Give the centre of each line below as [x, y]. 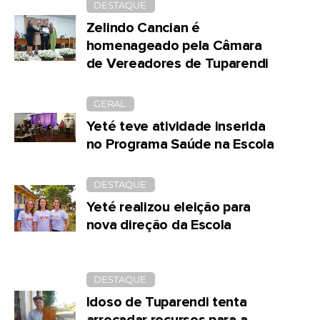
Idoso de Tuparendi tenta [166, 302]
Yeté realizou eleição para [168, 207]
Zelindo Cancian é [143, 28]
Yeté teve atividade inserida [176, 127]
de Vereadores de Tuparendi [177, 64]
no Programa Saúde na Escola [180, 145]
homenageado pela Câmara [174, 46]
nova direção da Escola [159, 225]
